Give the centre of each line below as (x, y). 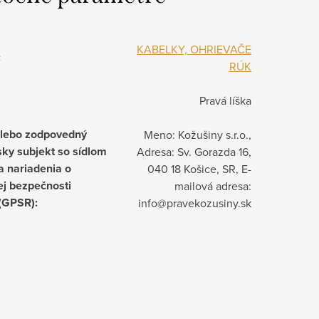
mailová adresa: (213, 186)
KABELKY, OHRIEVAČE (194, 49)
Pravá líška (225, 101)
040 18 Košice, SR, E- (199, 169)
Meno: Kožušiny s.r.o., (198, 135)
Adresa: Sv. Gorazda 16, (194, 152)
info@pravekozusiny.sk (195, 203)
